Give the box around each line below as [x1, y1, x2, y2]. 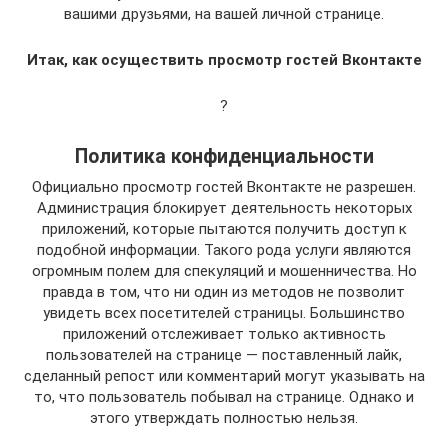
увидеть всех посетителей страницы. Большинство [43, 303, 405, 322]
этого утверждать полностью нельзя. [90, 408, 358, 427]
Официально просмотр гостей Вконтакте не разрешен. [32, 177, 416, 196]
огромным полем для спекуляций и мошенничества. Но [31, 261, 417, 280]
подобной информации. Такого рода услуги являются [37, 240, 411, 259]
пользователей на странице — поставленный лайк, [46, 345, 402, 364]
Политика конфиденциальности [74, 144, 374, 168]
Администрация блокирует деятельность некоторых [36, 198, 412, 217]
